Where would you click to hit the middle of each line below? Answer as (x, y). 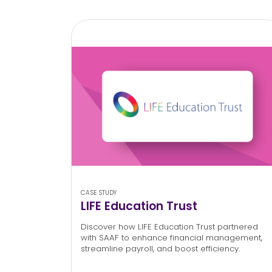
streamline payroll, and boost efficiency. (161, 249)
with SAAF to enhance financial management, (171, 238)
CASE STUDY (98, 192)
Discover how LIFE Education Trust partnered (169, 227)
